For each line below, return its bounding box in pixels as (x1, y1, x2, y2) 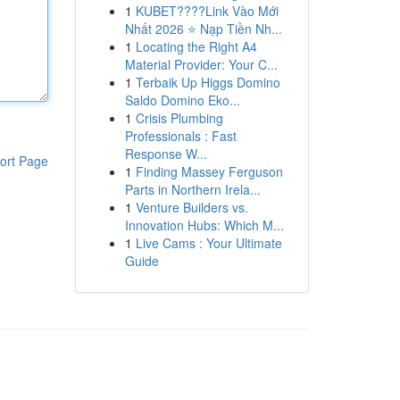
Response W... (124, 145, 207, 162)
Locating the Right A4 (135, 37, 257, 55)
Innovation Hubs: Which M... (124, 216, 284, 234)
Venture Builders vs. (135, 198, 248, 216)
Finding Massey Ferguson (135, 162, 283, 180)
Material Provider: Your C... (124, 55, 278, 73)
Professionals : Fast (124, 127, 237, 145)
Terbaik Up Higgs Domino (135, 73, 280, 91)
